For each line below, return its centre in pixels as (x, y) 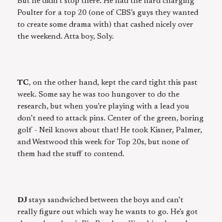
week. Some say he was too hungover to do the (98, 95)
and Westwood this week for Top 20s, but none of (103, 142)
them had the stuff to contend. (71, 154)
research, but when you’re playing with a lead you (103, 107)
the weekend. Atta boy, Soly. (66, 37)
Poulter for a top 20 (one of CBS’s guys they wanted (108, 13)
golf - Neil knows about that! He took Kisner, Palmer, (110, 131)
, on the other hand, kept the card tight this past (113, 83)
